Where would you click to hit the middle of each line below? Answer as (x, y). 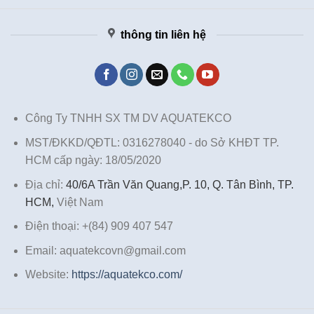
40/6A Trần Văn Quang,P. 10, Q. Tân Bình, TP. (179, 184)
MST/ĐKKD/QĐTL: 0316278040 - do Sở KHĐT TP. (152, 143)
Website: (48, 275)
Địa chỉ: (45, 184)
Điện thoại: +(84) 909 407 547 (99, 226)
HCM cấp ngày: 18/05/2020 (93, 161)
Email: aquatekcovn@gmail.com (105, 250)
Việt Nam (78, 202)
